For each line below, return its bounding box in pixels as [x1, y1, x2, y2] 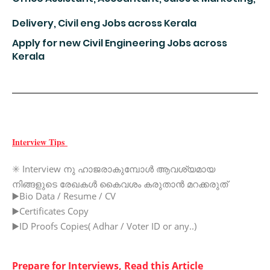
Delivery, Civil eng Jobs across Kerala [12, 16, 196, 31]
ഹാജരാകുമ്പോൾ [78, 165, 154, 175]
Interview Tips [12, 135, 67, 148]
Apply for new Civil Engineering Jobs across [12, 36, 227, 51]
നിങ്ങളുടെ [12, 180, 57, 190]
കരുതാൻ [143, 180, 184, 190]
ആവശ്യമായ [156, 165, 215, 175]
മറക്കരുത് [187, 180, 228, 190]
